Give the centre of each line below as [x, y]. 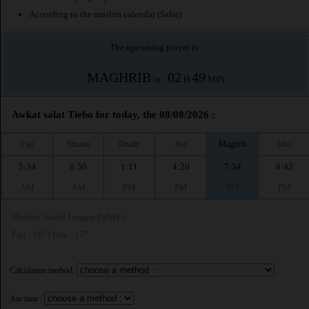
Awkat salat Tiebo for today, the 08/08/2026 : [113, 115]
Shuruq [78, 144]
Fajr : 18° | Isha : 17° [50, 235]
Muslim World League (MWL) [68, 217]
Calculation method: [42, 271]
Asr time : [26, 299]
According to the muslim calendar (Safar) [105, 14]
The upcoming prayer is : [156, 48]
